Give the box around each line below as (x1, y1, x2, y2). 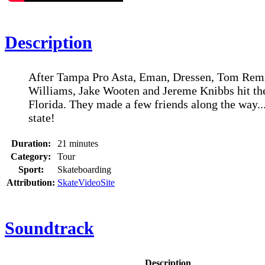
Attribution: (7, 177, 55, 188)
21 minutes (57, 138, 98, 149)
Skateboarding (57, 164, 111, 175)
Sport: (18, 164, 44, 175)
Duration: (11, 138, 51, 149)
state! (28, 111, 55, 125)
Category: (11, 151, 51, 162)
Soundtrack (5, 218, 94, 238)
